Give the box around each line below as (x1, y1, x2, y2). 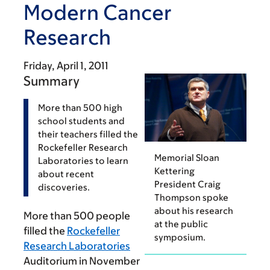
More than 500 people (24, 210, 130, 222)
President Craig (154, 178, 221, 189)
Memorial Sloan (154, 152, 219, 163)
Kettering (154, 165, 195, 176)
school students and (38, 116, 125, 126)
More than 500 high (38, 102, 122, 113)
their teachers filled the (38, 129, 138, 139)
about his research (154, 205, 233, 216)
